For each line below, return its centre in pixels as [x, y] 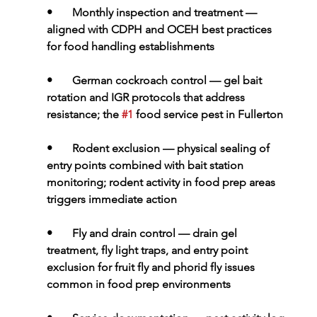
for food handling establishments [130, 47]
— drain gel [209, 234]
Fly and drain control [125, 234]
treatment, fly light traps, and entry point [148, 250]
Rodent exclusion [117, 149]
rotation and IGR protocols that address [147, 98]
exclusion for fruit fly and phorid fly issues [152, 267]
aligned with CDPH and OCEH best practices [160, 30]
